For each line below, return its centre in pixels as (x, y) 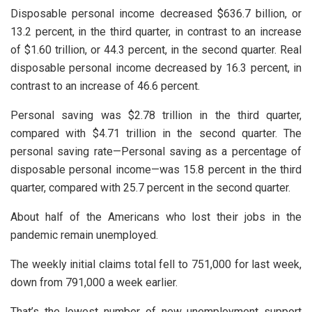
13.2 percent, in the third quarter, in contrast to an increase (156, 31)
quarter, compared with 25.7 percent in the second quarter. (150, 187)
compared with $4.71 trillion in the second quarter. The (156, 133)
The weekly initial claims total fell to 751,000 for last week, (156, 264)
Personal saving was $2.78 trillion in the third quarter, (156, 115)
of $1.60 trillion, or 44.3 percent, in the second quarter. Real (156, 49)
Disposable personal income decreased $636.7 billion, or (156, 13)
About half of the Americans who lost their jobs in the (156, 217)
